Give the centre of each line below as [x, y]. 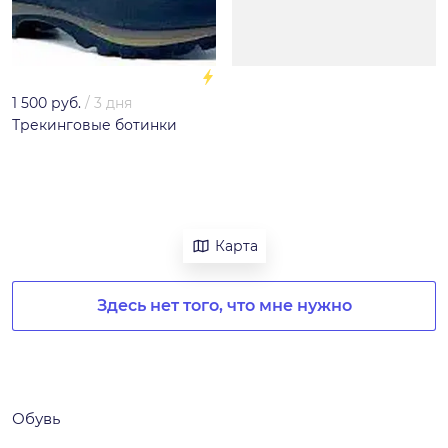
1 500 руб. [46, 103]
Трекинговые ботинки [94, 125]
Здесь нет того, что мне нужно [224, 306]
